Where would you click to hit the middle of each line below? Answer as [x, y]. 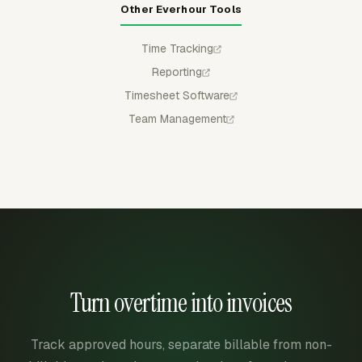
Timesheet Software [177, 95]
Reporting [177, 72]
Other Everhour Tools [181, 9]
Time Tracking [177, 48]
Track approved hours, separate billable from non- [181, 345]
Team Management [177, 119]
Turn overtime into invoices [181, 303]
